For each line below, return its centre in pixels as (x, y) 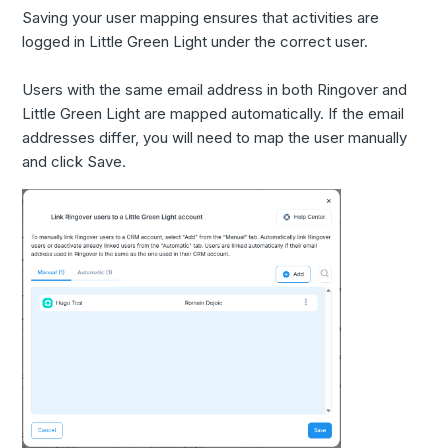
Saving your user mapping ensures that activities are (201, 18)
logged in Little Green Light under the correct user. (195, 42)
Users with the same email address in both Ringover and (215, 90)
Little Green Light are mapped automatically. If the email (213, 114)
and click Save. (74, 162)
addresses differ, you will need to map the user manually (215, 138)
